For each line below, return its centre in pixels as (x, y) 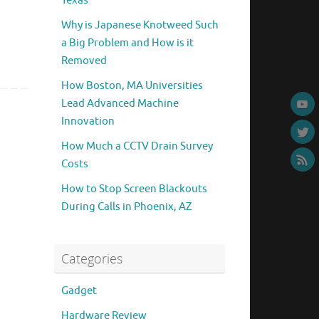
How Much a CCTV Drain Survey (137, 147)
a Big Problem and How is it (127, 43)
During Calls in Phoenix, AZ (127, 207)
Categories (92, 259)
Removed (84, 61)
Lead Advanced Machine (120, 104)
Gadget (79, 291)
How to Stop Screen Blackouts (134, 189)
